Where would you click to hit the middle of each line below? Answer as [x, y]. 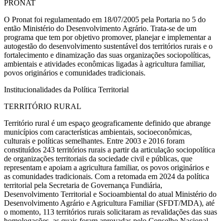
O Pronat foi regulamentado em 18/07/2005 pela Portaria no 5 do [105, 19]
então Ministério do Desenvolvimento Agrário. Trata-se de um [100, 28]
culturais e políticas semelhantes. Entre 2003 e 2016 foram [94, 141]
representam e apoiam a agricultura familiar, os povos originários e [107, 167]
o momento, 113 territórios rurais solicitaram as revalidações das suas [110, 212]
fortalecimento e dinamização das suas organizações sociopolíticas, [107, 55]
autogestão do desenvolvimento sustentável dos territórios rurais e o [108, 46]
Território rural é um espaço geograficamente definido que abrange [107, 123]
